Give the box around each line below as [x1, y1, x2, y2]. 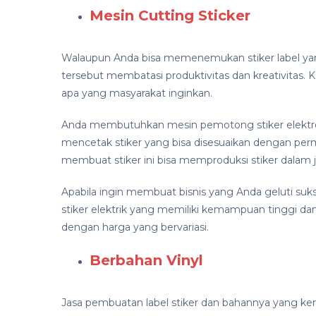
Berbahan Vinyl [90, 252, 203, 269]
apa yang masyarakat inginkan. [61, 87, 212, 100]
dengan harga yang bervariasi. [61, 221, 209, 234]
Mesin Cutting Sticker [90, 7, 250, 25]
